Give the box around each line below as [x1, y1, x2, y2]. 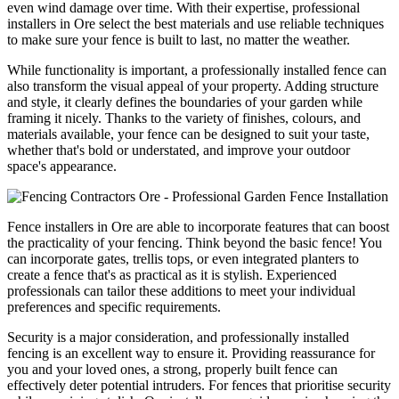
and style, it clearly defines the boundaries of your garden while [7, 94, 362, 110]
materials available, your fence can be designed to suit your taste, [7, 126, 370, 142]
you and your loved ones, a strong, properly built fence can [7, 361, 338, 377]
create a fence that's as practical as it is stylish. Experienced [7, 266, 337, 282]
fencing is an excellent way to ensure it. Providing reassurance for [7, 345, 375, 361]
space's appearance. [7, 158, 117, 174]
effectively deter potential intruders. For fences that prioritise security [7, 377, 391, 393]
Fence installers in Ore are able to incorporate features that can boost [7, 218, 389, 234]
